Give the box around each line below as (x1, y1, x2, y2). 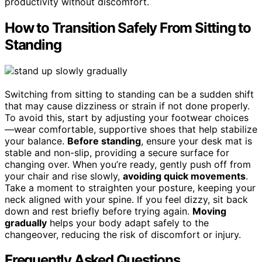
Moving (192, 205, 226, 217)
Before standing (67, 135, 141, 147)
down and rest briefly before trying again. (5, 205, 192, 217)
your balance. (5, 135, 67, 147)
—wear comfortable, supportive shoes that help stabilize (5, 123, 257, 135)
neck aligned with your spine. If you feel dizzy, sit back (5, 193, 248, 205)
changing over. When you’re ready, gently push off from (5, 158, 251, 170)
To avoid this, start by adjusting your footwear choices (5, 111, 249, 123)
